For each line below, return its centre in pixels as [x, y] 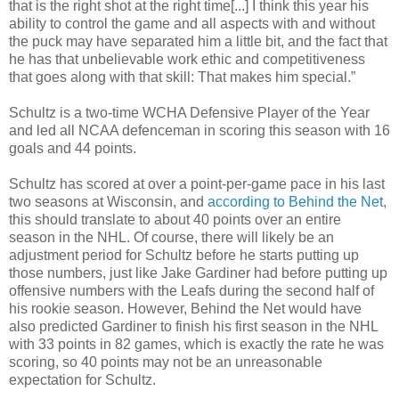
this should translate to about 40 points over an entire [175, 219]
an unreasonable [267, 362]
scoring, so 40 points [76, 362]
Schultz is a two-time [76, 112]
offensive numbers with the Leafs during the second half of [191, 290]
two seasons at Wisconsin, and [108, 201]
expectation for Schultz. [82, 379]
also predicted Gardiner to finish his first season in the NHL [193, 326]
